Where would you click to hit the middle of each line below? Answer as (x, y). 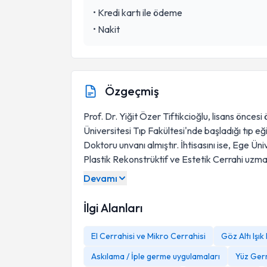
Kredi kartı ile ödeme (140, 13)
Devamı (100, 178)
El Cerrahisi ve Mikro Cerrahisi (148, 236)
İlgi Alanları (113, 208)
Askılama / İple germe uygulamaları (156, 256)
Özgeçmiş (132, 91)
